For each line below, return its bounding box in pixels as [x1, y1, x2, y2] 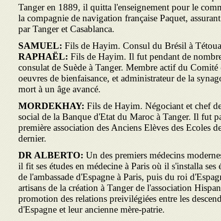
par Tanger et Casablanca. [18, 24, 114, 34]
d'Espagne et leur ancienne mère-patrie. [18, 204, 165, 215]
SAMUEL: [18, 40, 65, 51]
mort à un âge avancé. [18, 84, 101, 94]
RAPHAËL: [18, 51, 71, 62]
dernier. [18, 133, 46, 144]
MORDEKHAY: [18, 101, 87, 111]
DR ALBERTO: [18, 150, 86, 160]
